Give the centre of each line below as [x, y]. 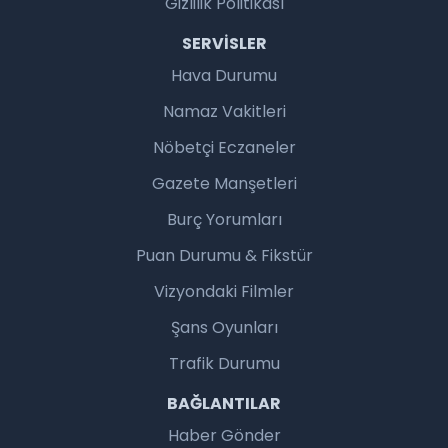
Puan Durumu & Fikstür [224, 256]
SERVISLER [224, 44]
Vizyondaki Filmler [224, 292]
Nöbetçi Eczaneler [224, 148]
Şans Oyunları [224, 328]
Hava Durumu [224, 76]
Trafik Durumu [224, 364]
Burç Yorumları [224, 220]
